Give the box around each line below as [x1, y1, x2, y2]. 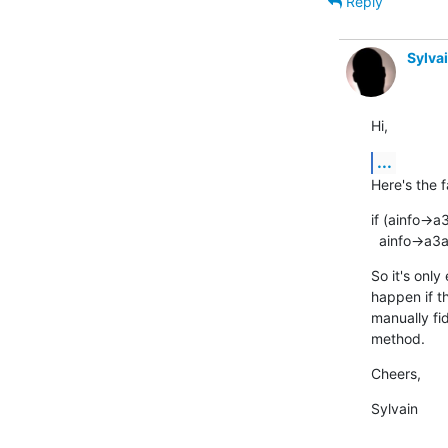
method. [370, 329, 425, 347]
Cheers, [370, 364, 421, 382]
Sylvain [370, 399, 418, 417]
